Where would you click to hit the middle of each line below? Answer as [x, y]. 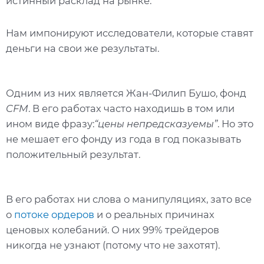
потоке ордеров [54, 214]
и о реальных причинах [154, 214]
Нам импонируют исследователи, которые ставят [130, 33]
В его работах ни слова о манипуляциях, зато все [129, 199]
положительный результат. [73, 155]
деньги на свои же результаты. [82, 49]
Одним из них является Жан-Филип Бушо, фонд [126, 93]
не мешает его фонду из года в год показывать [123, 139]
